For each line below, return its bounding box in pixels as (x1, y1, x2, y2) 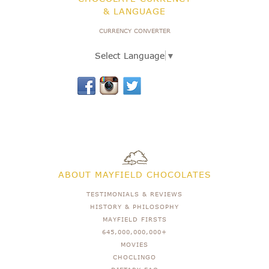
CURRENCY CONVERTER (98, 26, 171, 34)
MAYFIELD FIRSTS (102, 215, 167, 223)
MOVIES (121, 240, 148, 248)
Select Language (95, 50, 165, 61)
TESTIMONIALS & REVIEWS (86, 190, 183, 198)
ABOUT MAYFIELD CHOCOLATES (58, 169, 211, 180)
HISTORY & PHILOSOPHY (90, 202, 179, 210)
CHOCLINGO (113, 253, 156, 261)
